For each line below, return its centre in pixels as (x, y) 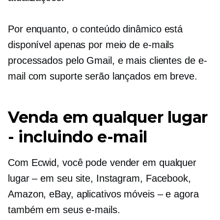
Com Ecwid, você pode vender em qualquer (102, 163)
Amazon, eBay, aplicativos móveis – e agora (103, 194)
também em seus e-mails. (64, 210)
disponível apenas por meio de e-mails (91, 45)
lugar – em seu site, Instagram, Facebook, (99, 179)
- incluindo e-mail (78, 137)
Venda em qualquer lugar (108, 117)
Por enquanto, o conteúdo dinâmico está (96, 29)
